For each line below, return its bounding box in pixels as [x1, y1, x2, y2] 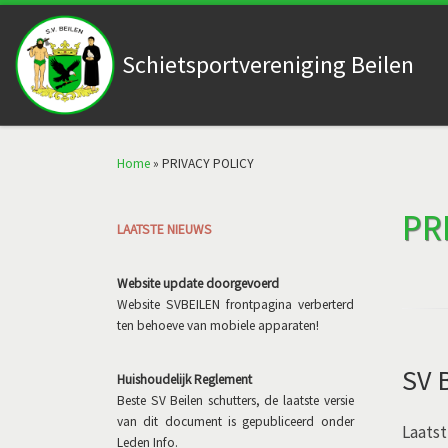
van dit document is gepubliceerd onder [117, 413, 354, 431]
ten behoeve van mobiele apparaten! [117, 317, 319, 334]
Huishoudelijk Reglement [117, 371, 252, 389]
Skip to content [27, 19, 119, 37]
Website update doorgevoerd [117, 275, 279, 292]
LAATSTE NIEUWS [117, 220, 212, 238]
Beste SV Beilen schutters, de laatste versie [117, 392, 354, 410]
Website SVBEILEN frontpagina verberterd [117, 296, 354, 313]
